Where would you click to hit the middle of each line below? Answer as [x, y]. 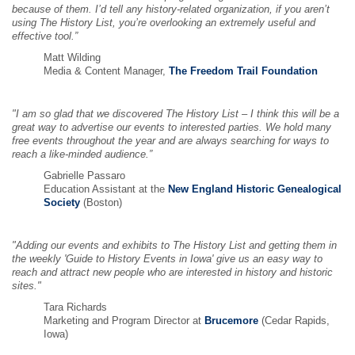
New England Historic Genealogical [255, 189]
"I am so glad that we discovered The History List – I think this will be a [176, 114]
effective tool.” [45, 36]
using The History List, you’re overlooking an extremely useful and [164, 23]
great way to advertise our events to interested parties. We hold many [172, 128]
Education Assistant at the [106, 189]
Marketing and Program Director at [124, 321]
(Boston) [101, 203]
